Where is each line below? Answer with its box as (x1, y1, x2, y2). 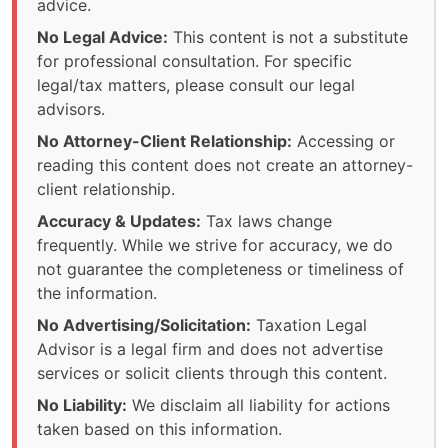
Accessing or (292, 130, 395, 151)
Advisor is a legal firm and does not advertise (37, 338, 383, 359)
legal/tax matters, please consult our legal (37, 74, 355, 95)
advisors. (37, 98, 105, 119)
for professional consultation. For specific (37, 50, 352, 71)
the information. (37, 282, 157, 303)
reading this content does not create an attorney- (37, 154, 413, 175)
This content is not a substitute (168, 26, 408, 47)
